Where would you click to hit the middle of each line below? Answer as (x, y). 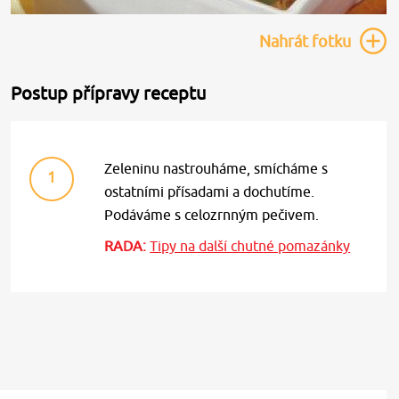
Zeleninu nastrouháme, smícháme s (216, 168)
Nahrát (284, 41)
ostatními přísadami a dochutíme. (210, 191)
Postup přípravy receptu (109, 93)
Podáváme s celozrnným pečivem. (212, 215)
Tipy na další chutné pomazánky (250, 246)
